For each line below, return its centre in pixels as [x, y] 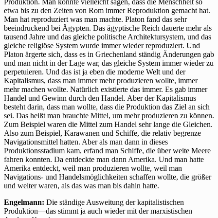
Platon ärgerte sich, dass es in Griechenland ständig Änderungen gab [109, 54]
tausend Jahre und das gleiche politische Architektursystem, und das [108, 37]
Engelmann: [24, 202]
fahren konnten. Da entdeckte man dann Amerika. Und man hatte [104, 160]
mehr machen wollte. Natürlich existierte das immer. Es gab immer [106, 90]
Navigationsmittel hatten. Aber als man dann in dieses [86, 142]
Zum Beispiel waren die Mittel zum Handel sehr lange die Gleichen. [108, 125]
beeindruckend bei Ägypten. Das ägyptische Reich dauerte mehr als [108, 28]
